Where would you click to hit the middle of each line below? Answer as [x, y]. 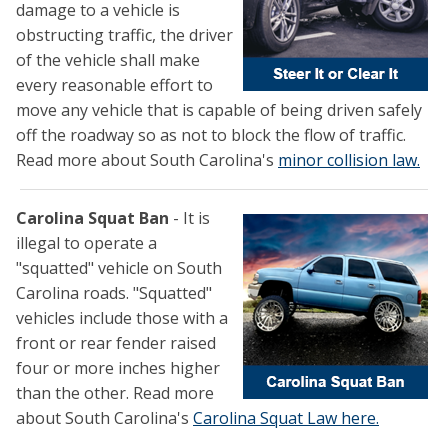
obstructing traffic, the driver [124, 35]
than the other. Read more [115, 393]
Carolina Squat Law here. [286, 418]
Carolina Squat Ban [92, 218]
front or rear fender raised [116, 343]
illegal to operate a [86, 243]
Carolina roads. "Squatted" [114, 293]
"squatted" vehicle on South [119, 268]
